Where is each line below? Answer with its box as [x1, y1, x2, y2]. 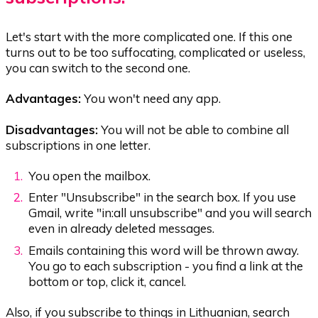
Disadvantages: [6, 121, 99, 137]
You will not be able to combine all [98, 121, 290, 137]
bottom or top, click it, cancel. [28, 273, 187, 289]
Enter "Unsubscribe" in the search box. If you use [28, 190, 297, 205]
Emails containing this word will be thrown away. [28, 242, 300, 258]
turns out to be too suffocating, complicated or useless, [6, 45, 306, 60]
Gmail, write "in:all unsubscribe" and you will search [28, 205, 312, 221]
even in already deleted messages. [28, 221, 215, 236]
